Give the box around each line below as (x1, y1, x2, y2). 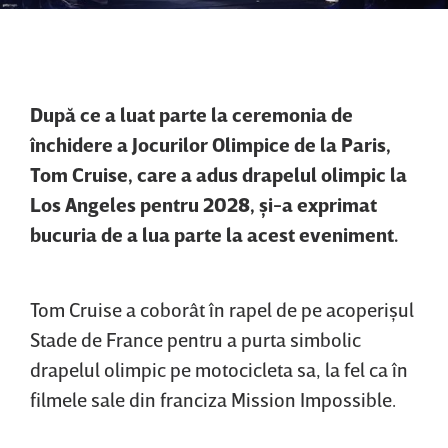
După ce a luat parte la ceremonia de (30, 102, 353, 127)
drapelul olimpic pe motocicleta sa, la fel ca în (30, 357, 408, 382)
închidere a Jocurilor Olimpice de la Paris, (30, 132, 391, 157)
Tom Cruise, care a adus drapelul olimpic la (30, 162, 407, 187)
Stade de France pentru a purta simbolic (30, 327, 361, 352)
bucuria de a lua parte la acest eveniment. (30, 222, 398, 247)
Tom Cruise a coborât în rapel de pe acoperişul (30, 297, 414, 322)
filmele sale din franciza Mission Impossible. (30, 387, 396, 412)
